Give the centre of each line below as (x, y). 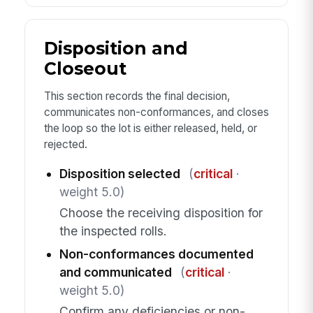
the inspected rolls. (113, 231)
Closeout (85, 68)
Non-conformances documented (156, 254)
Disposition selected (119, 173)
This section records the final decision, (137, 96)
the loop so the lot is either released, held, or (150, 129)
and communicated (115, 272)
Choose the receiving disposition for (161, 213)
